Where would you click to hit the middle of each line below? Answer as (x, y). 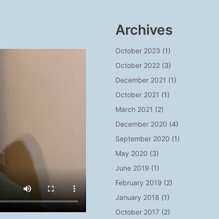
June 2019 (132, 168)
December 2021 (141, 80)
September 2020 (143, 139)
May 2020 (132, 153)
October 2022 (138, 65)
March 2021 (134, 109)
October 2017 (138, 212)
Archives (144, 30)
